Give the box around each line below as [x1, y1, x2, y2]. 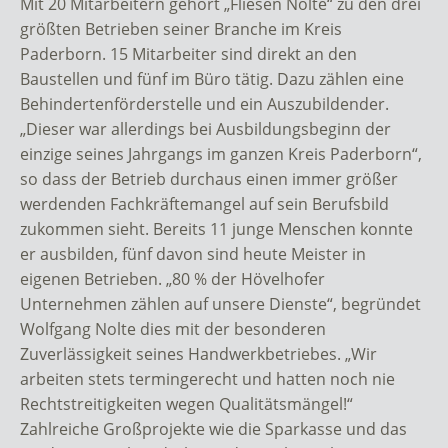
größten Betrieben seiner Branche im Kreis [20, 17, 342, 40]
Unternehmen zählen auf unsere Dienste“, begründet [20, 292, 421, 315]
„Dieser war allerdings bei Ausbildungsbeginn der [20, 117, 391, 140]
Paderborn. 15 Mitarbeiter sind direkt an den [20, 42, 357, 65]
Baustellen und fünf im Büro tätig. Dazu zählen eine [20, 67, 404, 90]
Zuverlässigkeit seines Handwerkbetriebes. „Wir [20, 342, 377, 365]
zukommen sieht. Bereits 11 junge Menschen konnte [20, 217, 413, 240]
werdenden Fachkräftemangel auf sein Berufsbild [20, 192, 389, 215]
